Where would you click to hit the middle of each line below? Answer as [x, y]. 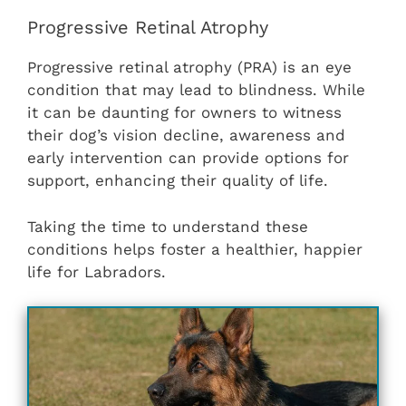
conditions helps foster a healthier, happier [195, 249]
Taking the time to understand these [168, 226]
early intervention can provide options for [188, 158]
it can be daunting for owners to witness [184, 113]
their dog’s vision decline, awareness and [186, 135]
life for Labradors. [97, 271]
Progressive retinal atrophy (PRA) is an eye [189, 68]
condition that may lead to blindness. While [196, 90]
